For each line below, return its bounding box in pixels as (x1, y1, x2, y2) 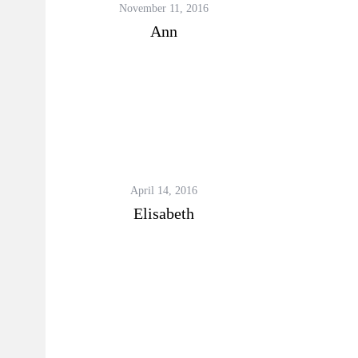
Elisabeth (133, 205, 194, 222)
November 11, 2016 (119, 2, 209, 14)
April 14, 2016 (130, 185, 197, 197)
